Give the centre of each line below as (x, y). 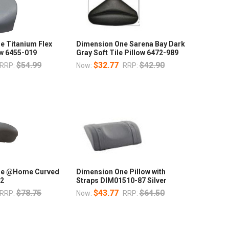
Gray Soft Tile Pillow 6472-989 (127, 52)
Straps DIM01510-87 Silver (121, 180)
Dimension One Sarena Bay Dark (130, 44)
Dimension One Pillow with (121, 171)
